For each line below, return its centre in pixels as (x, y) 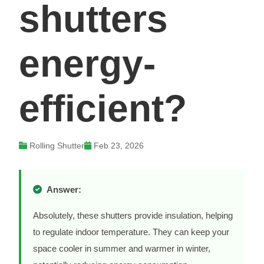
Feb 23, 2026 (119, 146)
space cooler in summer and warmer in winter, (122, 249)
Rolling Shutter (57, 146)
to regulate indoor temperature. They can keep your (131, 232)
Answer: (64, 190)
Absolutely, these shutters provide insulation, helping (133, 216)
